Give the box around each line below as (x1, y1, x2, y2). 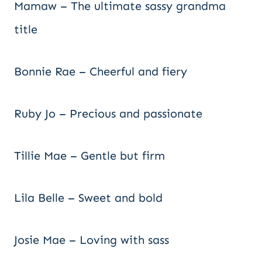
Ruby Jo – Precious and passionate (14, 106, 202, 120)
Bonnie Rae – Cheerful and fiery (14, 64, 187, 78)
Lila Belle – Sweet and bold (14, 191, 163, 205)
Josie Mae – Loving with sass (14, 233, 169, 247)
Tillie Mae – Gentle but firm (14, 149, 165, 163)
